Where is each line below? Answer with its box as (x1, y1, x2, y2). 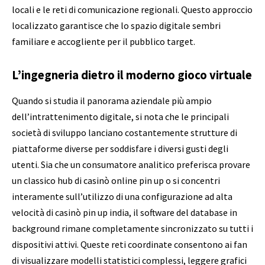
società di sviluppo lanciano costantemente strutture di (12, 127, 237, 139)
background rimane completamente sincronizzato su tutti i (12, 222, 253, 235)
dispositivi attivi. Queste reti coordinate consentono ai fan (12, 238, 247, 251)
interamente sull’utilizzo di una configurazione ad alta (12, 190, 232, 203)
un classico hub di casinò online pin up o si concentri (12, 174, 220, 187)
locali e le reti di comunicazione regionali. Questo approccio (12, 4, 253, 16)
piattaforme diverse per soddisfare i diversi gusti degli (12, 143, 228, 155)
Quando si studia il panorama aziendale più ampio (12, 95, 212, 107)
